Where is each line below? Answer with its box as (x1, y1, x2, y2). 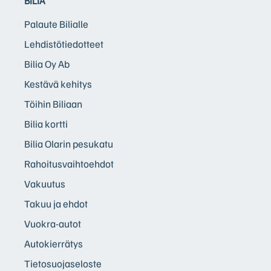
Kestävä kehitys (24, 77, 92, 90)
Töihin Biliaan (24, 97, 82, 110)
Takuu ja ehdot (24, 197, 88, 210)
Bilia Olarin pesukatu (24, 137, 113, 150)
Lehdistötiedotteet (24, 37, 103, 50)
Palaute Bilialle (24, 17, 88, 30)
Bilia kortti (24, 117, 68, 130)
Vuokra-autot (24, 217, 81, 230)
